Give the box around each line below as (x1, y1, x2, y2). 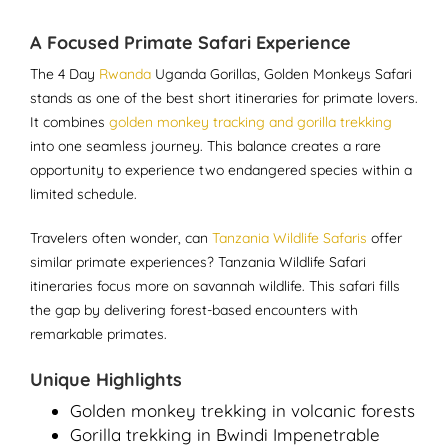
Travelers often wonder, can (30, 229, 212, 247)
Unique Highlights (30, 368, 182, 391)
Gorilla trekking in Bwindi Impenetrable (70, 424, 380, 445)
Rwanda (99, 65, 151, 83)
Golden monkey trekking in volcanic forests (70, 400, 415, 421)
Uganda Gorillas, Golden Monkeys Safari (151, 65, 412, 83)
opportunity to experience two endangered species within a (30, 161, 412, 179)
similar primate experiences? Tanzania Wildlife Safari (30, 253, 366, 271)
